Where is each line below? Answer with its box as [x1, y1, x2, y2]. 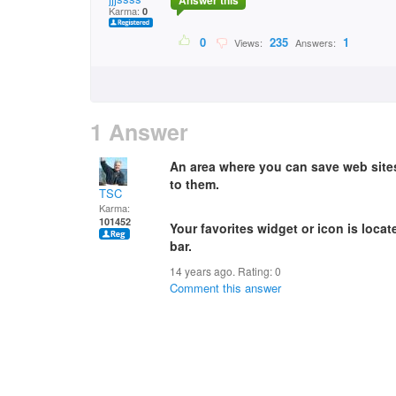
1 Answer [90, 116, 188, 148]
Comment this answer [170, 279, 281, 296]
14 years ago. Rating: [170, 263, 275, 278]
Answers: [293, 35, 339, 50]
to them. [170, 175, 219, 193]
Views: [229, 35, 265, 50]
